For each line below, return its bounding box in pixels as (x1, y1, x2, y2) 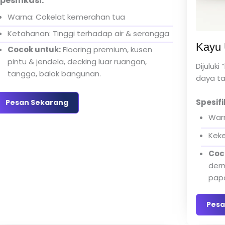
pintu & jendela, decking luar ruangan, (7, 56, 147, 67)
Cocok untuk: (7, 44, 61, 55)
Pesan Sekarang (5, 97, 68, 108)
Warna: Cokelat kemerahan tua (7, 12, 125, 23)
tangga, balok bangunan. (7, 68, 101, 79)
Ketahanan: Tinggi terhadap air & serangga (7, 28, 169, 39)
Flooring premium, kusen (60, 44, 152, 55)
